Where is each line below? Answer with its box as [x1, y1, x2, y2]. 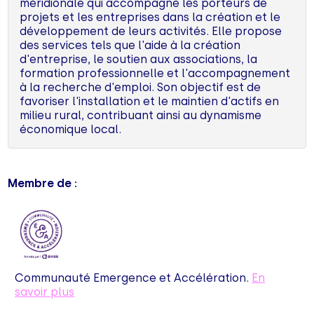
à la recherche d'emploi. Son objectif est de [20, 81, 261, 94]
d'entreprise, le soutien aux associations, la [20, 53, 258, 66]
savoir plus [15, 285, 75, 299]
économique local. [20, 123, 122, 136]
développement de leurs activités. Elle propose [20, 25, 282, 38]
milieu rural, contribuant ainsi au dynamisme [20, 109, 262, 122]
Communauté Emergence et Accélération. [15, 271, 252, 285]
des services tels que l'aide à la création [20, 39, 241, 52]
